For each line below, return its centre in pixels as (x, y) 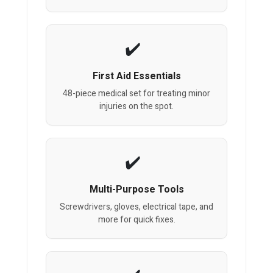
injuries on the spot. (136, 107)
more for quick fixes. (136, 220)
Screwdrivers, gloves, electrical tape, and (136, 207)
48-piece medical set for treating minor (136, 94)
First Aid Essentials (136, 76)
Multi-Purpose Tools (136, 190)
